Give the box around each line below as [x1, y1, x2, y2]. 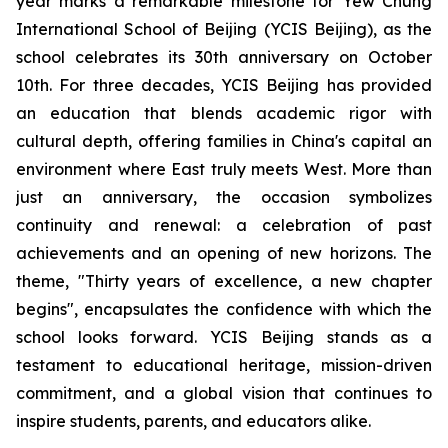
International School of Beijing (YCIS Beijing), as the [16, 19, 432, 39]
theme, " [16, 271, 85, 291]
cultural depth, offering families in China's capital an [16, 131, 432, 151]
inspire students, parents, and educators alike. [16, 411, 371, 431]
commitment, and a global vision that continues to [16, 383, 432, 403]
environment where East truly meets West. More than [16, 159, 432, 179]
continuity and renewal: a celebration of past [16, 215, 432, 235]
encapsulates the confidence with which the [78, 299, 432, 319]
